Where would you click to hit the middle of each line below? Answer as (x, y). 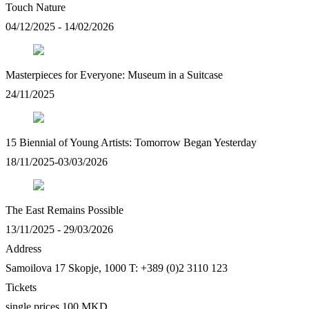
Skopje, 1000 (97, 268)
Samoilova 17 (36, 268)
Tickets (21, 288)
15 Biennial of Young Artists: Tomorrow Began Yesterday (131, 143)
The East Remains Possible (64, 210)
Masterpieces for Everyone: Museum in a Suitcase (114, 75)
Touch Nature (36, 8)
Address (23, 249)
